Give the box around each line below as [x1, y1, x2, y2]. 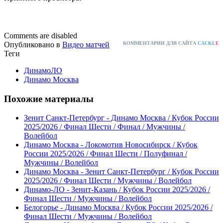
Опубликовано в [4, 40, 60, 49]
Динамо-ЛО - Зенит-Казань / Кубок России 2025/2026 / [24, 185, 210, 194]
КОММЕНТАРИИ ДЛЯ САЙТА [123, 40, 198, 46]
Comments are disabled [4, 31, 77, 40]
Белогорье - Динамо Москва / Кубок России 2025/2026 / [24, 203, 213, 212]
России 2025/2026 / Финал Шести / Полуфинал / [24, 149, 187, 158]
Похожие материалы [4, 93, 94, 104]
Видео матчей [62, 40, 110, 49]
